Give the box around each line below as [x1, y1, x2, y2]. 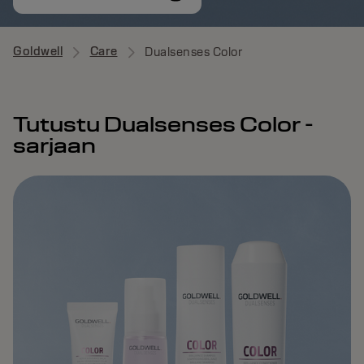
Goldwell [13, 43, 63, 58]
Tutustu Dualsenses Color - [13, 110, 314, 137]
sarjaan [13, 132, 96, 158]
